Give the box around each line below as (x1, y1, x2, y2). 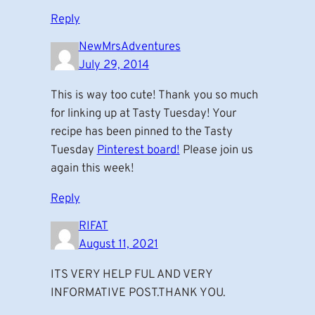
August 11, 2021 (78, 237, 158, 252)
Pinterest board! (96, 143, 180, 158)
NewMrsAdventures (78, 39, 181, 55)
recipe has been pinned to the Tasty (50, 124, 233, 140)
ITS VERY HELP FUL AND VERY (50, 267, 212, 283)
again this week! (50, 161, 134, 176)
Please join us (179, 143, 253, 158)
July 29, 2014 (78, 58, 149, 73)
